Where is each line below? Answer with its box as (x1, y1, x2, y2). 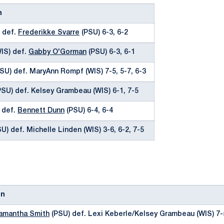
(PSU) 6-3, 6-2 (79, 29, 128, 36)
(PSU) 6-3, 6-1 (86, 49, 135, 55)
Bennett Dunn (17, 107, 64, 114)
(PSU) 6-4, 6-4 (64, 107, 113, 114)
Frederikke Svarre (18, 29, 79, 36)
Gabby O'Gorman (28, 49, 86, 55)
